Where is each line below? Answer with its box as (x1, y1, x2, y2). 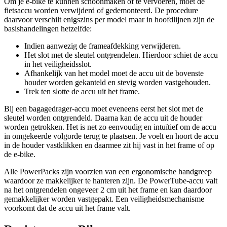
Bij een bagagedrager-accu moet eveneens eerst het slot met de (4, 104, 203, 113)
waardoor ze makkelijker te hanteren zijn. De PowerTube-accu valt (4, 176, 217, 185)
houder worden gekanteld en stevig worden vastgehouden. (24, 78, 213, 87)
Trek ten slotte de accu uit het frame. (24, 87, 142, 96)
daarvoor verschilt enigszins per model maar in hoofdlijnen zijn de (4, 15, 214, 24)
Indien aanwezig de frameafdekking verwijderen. (24, 42, 183, 50)
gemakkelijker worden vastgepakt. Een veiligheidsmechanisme (4, 195, 204, 203)
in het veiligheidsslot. (24, 60, 94, 68)
